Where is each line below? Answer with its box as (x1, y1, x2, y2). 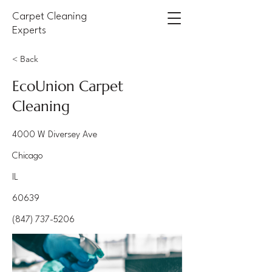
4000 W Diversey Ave (12, 131, 97, 140)
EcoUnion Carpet (12, 77, 123, 95)
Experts (12, 25, 46, 36)
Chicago (12, 152, 43, 161)
